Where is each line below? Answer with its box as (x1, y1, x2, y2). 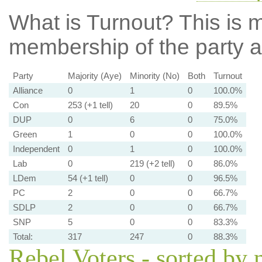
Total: (12, 232, 33, 242)
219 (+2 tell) (129, 158, 175, 169)
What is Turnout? (8, 11, 174, 35)
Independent (12, 144, 60, 154)
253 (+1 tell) (67, 100, 113, 111)
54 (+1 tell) (67, 173, 108, 184)
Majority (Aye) (67, 71, 122, 81)
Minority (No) (129, 71, 180, 81)
